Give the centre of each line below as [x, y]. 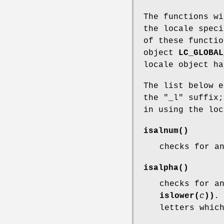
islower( [179, 196]
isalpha [161, 168]
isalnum [161, 131]
